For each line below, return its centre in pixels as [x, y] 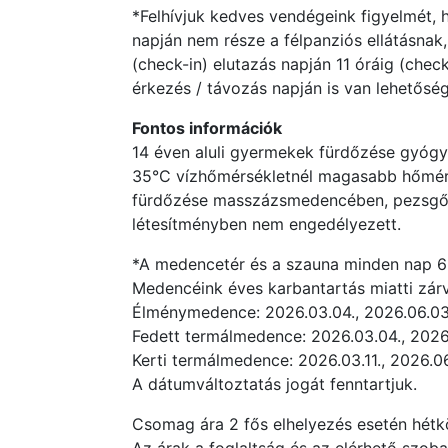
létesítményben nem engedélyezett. [269, 224]
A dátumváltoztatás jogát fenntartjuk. [277, 384]
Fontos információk [207, 128]
